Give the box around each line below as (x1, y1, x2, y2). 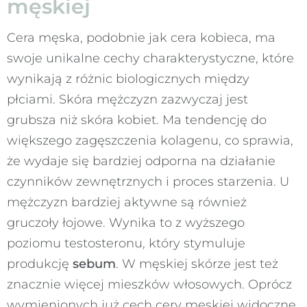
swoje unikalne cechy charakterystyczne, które (7, 50, 294, 66)
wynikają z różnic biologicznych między (7, 71, 249, 86)
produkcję (7, 256, 73, 271)
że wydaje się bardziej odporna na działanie (7, 153, 275, 169)
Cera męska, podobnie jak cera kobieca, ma (7, 29, 275, 45)
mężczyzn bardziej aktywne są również (7, 194, 247, 210)
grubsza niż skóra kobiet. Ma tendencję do (7, 112, 267, 127)
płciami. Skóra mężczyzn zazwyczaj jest (7, 91, 248, 107)
